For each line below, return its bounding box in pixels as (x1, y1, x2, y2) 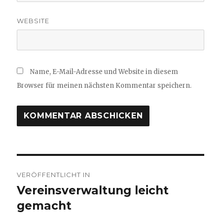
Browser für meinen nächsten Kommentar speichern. (17, 81, 192, 90)
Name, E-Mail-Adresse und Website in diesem (30, 67, 179, 76)
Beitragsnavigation (16, 158, 137, 173)
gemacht (17, 198, 72, 213)
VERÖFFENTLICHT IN (17, 170, 91, 179)
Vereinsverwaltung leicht (17, 183, 169, 197)
